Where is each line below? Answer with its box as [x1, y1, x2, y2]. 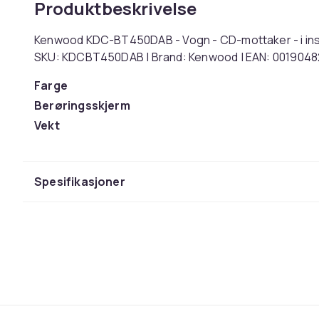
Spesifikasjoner [34, 174, 125, 189]
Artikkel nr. [34, 137, 95, 153]
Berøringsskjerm [34, 98, 130, 113]
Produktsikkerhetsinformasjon [34, 166, 214, 182]
